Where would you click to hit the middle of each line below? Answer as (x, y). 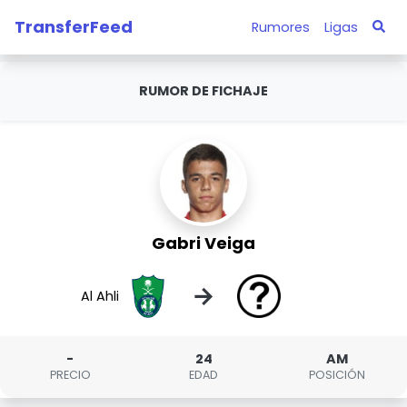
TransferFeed (74, 26)
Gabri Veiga (203, 243)
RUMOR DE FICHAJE (203, 91)
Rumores (280, 27)
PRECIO (70, 375)
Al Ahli (100, 296)
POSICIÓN (337, 375)
